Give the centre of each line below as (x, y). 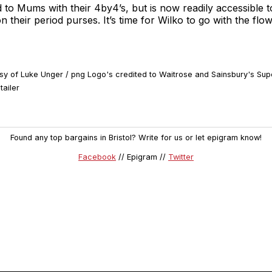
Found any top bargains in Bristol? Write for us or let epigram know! (136, 137)
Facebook (97, 157)
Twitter (181, 157)
